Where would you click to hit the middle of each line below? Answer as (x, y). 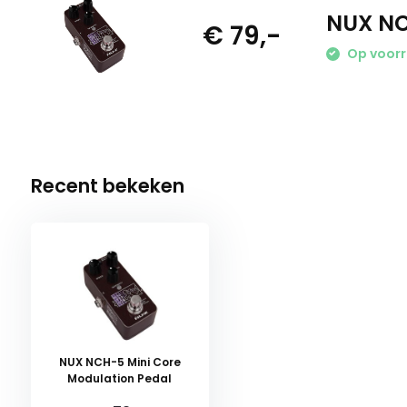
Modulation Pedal (120, 378)
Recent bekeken (107, 186)
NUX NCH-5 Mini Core (119, 362)
